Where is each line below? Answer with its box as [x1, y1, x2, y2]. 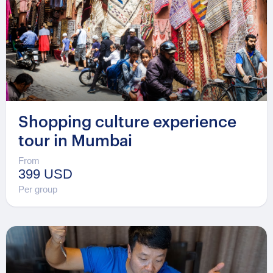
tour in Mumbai [18, 133, 132, 149]
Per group [18, 184, 57, 195]
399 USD [18, 166, 73, 182]
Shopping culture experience [18, 114, 236, 130]
